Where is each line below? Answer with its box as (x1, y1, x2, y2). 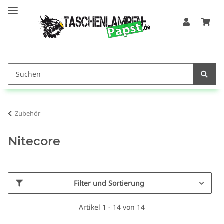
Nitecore (8, 134, 60, 149)
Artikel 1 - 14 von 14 (79, 202, 145, 212)
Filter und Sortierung (74, 178, 144, 188)
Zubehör (15, 109, 40, 118)
